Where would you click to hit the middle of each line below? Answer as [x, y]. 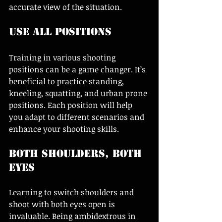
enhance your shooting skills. [64, 129]
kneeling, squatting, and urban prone [79, 93]
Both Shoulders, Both [77, 153]
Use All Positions [60, 31]
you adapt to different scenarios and [78, 117]
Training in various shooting [63, 57]
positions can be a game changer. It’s [78, 69]
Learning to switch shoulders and [72, 192]
